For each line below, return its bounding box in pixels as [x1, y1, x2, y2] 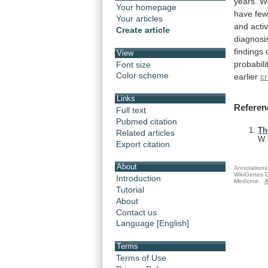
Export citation [116, 139, 170, 149]
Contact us [116, 207, 157, 217]
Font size [116, 59, 151, 69]
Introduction [116, 173, 161, 183]
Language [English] [116, 218, 189, 229]
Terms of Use [116, 252, 166, 263]
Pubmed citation [116, 116, 177, 126]
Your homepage [116, 2, 176, 13]
